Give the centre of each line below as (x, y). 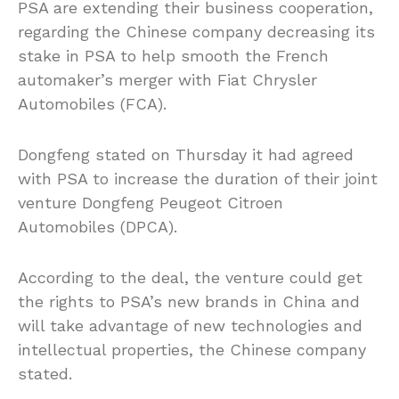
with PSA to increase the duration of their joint (198, 179)
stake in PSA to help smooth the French (173, 56)
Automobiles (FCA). (92, 104)
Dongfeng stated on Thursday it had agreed (186, 155)
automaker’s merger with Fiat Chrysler (167, 80)
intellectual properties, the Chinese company (192, 350)
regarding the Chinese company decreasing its (196, 32)
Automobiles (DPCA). (98, 227)
